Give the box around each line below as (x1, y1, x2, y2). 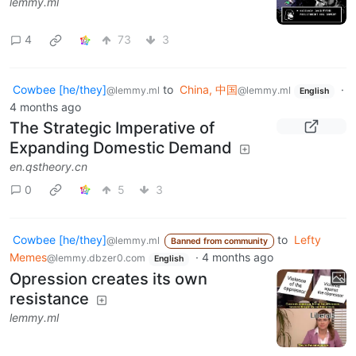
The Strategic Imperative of (10, 118, 215, 137)
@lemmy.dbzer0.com (47, 252, 145, 265)
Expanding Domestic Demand (10, 137, 232, 157)
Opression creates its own (10, 269, 207, 288)
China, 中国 (180, 82, 238, 96)
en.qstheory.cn (10, 159, 87, 173)
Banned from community (170, 235, 268, 246)
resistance (10, 288, 89, 308)
